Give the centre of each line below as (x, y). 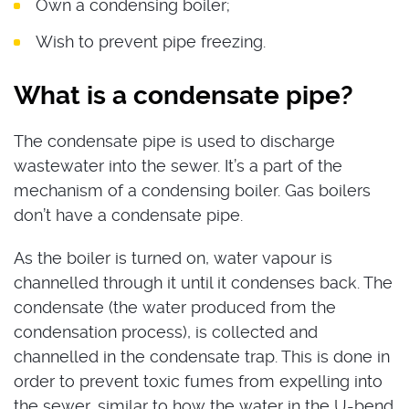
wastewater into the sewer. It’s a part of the (178, 165)
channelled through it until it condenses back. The (203, 282)
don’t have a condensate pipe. (128, 215)
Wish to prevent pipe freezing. (151, 41)
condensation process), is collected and (166, 331)
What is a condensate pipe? (184, 95)
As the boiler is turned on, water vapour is (173, 257)
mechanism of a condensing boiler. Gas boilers (192, 190)
